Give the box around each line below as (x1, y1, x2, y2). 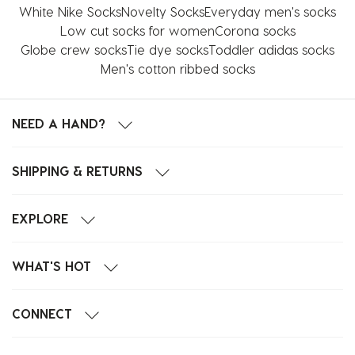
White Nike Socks (19, 4, 121, 19)
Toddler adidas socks (208, 42, 334, 57)
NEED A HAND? (12, 116, 105, 131)
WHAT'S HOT (12, 258, 91, 273)
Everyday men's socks (204, 4, 336, 19)
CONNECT (12, 306, 72, 321)
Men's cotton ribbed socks (100, 61, 255, 76)
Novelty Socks (121, 4, 204, 19)
